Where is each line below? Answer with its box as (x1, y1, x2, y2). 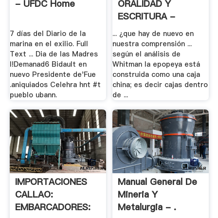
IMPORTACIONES (15, 176, 87, 188)
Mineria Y (118, 188, 158, 201)
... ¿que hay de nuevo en (112, 28, 194, 38)
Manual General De (118, 176, 198, 188)
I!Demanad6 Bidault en (9, 59, 87, 69)
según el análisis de (112, 49, 181, 59)
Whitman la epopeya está (112, 59, 200, 69)
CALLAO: (15, 188, 53, 201)
